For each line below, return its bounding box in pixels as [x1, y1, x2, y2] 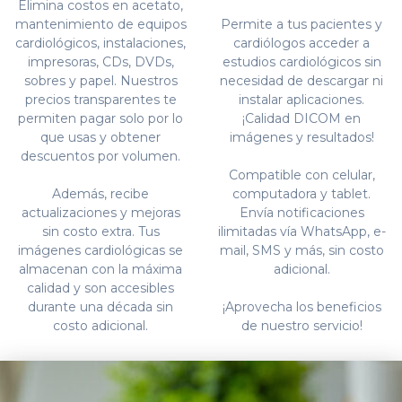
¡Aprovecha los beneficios [222, 298, 381, 315]
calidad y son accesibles [27, 279, 174, 296]
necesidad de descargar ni [220, 72, 383, 89]
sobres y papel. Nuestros [23, 72, 178, 89]
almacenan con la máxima [19, 260, 182, 277]
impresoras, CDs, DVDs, [27, 53, 174, 70]
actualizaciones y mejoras [21, 204, 180, 221]
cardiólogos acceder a [233, 34, 370, 51]
